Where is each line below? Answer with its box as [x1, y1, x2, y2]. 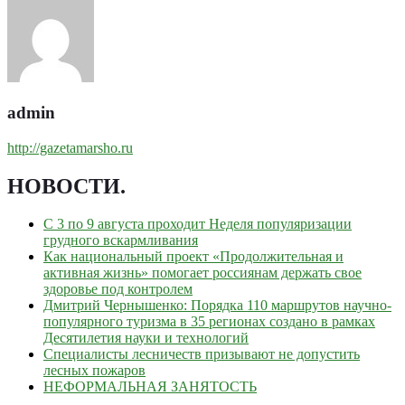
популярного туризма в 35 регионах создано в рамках [43, 314, 375, 330]
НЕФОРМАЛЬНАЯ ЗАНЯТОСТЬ [43, 379, 257, 395]
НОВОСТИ [7, 174, 120, 198]
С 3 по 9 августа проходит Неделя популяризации [43, 216, 352, 232]
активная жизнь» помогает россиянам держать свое [43, 265, 362, 281]
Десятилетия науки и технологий [43, 330, 249, 346]
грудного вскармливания [43, 232, 198, 249]
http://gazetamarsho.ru [7, 139, 133, 155]
